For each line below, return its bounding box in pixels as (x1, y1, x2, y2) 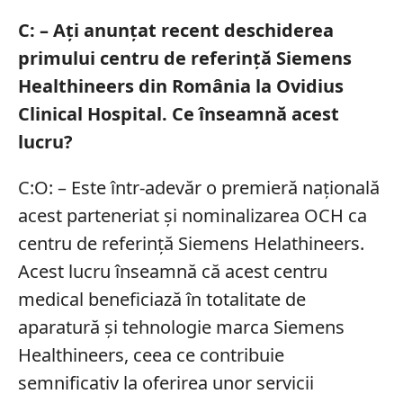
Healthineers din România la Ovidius (17, 73, 344, 98)
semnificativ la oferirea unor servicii (17, 370, 314, 395)
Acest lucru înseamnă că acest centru (17, 258, 327, 283)
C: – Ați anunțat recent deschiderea (17, 17, 334, 42)
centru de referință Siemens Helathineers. (17, 230, 364, 255)
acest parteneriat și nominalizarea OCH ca (17, 202, 367, 228)
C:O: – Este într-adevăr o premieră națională (17, 175, 380, 200)
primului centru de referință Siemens (17, 45, 352, 70)
